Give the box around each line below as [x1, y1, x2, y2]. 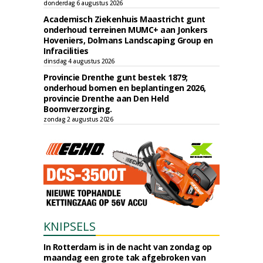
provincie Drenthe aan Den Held [43, 93, 168, 104]
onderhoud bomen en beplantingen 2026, [43, 82, 206, 93]
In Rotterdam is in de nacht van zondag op [43, 241, 212, 252]
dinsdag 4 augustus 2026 [43, 57, 114, 65]
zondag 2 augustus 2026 [43, 115, 113, 123]
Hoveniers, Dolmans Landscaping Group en [43, 35, 213, 46]
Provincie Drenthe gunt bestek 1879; [43, 72, 188, 83]
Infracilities [43, 45, 89, 56]
